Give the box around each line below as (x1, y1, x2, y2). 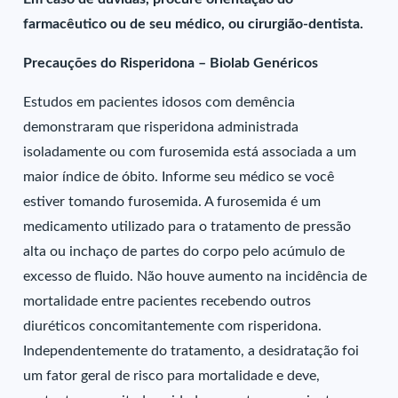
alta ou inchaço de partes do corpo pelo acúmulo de (23, 244, 346, 259)
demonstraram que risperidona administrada (23, 120, 299, 134)
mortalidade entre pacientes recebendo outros (23, 294, 312, 308)
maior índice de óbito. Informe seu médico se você (23, 170, 335, 184)
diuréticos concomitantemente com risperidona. (23, 319, 322, 333)
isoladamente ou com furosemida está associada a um (23, 145, 357, 159)
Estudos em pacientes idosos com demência (23, 95, 296, 109)
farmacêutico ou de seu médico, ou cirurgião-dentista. (23, 17, 364, 31)
